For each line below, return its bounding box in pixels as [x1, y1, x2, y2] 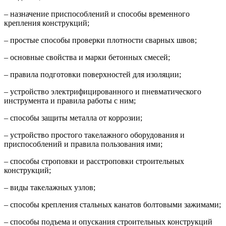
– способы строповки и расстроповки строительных [4, 156, 184, 165]
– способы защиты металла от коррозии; [4, 113, 142, 122]
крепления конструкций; [4, 18, 89, 27]
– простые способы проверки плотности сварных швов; [4, 35, 197, 44]
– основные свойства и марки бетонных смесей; [4, 52, 170, 62]
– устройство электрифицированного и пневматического [4, 87, 201, 96]
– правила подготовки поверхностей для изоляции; [4, 70, 181, 79]
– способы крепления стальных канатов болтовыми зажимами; [4, 200, 221, 209]
